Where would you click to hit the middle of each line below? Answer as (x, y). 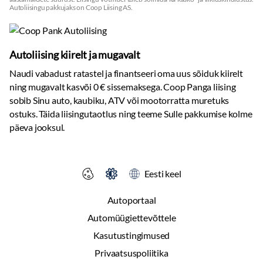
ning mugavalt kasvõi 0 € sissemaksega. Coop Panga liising (123, 87)
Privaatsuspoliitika (131, 253)
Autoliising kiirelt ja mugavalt (75, 55)
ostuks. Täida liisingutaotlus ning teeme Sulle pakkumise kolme (131, 114)
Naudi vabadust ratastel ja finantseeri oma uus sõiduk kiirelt (126, 73)
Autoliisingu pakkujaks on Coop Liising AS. (71, 7)
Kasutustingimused (131, 235)
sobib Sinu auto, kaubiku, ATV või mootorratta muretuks (119, 100)
